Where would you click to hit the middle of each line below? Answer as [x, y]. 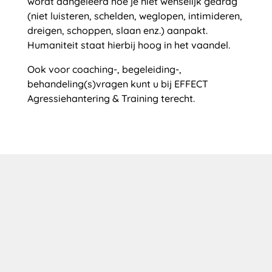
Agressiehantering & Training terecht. [111, 98]
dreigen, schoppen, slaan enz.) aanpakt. [117, 30]
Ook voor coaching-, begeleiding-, [104, 69]
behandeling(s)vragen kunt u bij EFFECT [117, 84]
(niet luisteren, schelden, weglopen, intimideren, [134, 16]
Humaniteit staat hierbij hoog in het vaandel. [128, 45]
